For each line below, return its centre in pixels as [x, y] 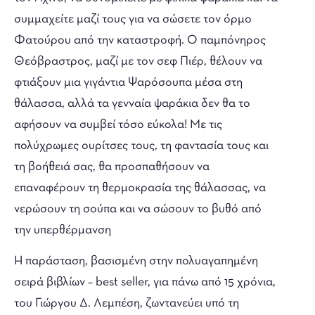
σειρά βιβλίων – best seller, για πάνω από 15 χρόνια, [145, 282]
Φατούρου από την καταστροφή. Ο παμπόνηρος [140, 40]
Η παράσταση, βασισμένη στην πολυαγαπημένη [136, 261]
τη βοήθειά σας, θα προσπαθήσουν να [112, 167]
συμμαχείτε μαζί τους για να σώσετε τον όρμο [133, 19]
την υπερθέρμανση [63, 230]
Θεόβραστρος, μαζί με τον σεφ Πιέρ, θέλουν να [138, 61]
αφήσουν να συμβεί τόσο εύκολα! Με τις [118, 124]
